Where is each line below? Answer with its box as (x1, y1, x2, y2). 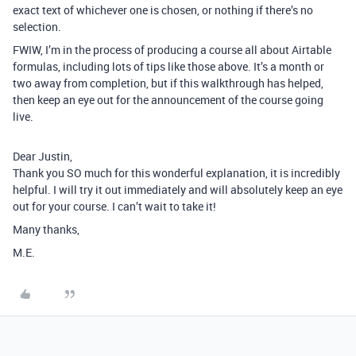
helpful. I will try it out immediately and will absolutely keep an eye (13, 182, 342, 197)
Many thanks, (13, 222, 79, 237)
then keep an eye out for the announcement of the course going (13, 92, 323, 107)
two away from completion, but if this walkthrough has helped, (13, 75, 323, 91)
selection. (13, 19, 61, 34)
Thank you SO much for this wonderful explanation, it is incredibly (13, 165, 340, 180)
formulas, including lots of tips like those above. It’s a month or (13, 59, 324, 74)
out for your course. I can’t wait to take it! (13, 199, 216, 214)
